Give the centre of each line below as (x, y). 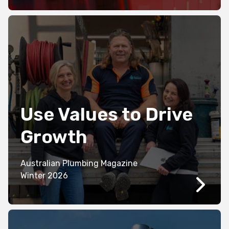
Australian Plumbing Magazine (80, 164)
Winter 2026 (58, 176)
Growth (54, 137)
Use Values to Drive (107, 114)
